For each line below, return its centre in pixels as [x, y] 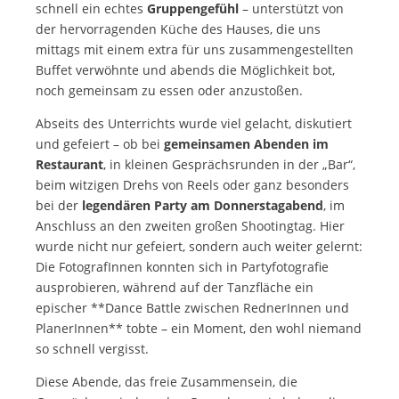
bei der [59, 205]
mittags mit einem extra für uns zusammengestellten [195, 49]
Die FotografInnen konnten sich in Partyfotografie [182, 266]
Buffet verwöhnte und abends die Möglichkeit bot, [185, 69]
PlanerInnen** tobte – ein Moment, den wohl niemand [199, 328]
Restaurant [69, 164]
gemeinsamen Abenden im [246, 143]
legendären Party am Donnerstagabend [203, 205]
